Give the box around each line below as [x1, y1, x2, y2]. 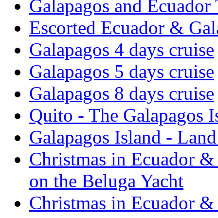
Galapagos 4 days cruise [29, 39, 214, 60]
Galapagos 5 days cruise [29, 61, 214, 82]
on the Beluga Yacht [29, 170, 183, 192]
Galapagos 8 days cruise [29, 83, 214, 104]
